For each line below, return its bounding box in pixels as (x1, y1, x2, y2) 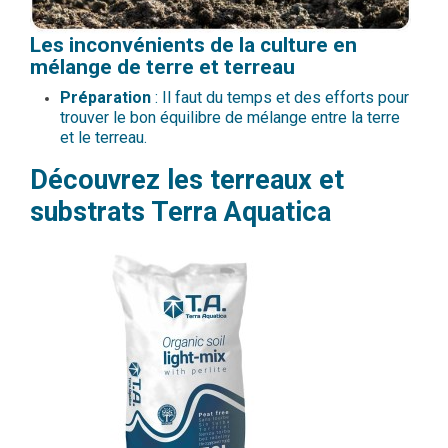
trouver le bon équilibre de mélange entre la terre (60, 108, 400, 128)
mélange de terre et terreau (30, 55, 295, 80)
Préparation (60, 88, 151, 108)
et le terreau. (60, 128, 151, 148)
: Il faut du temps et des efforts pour (151, 88, 409, 108)
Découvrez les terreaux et (30, 164, 344, 197)
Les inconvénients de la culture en (30, 33, 357, 58)
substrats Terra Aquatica (30, 196, 331, 229)
